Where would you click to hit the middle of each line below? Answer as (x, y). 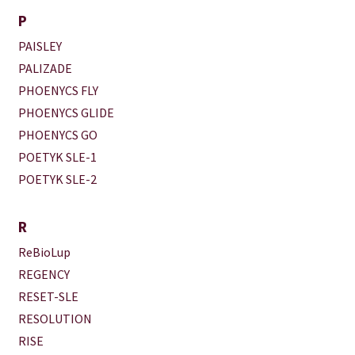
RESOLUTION (55, 318)
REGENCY (44, 274)
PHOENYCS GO (58, 134)
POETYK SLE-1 (58, 157)
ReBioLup (45, 252)
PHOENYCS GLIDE (67, 112)
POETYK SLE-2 (58, 179)
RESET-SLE (49, 296)
